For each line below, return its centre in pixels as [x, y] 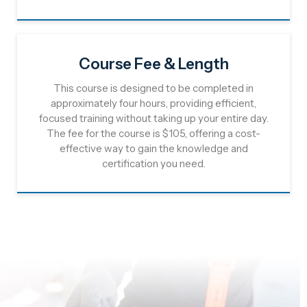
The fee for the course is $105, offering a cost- [153, 133]
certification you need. [153, 163]
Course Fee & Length [153, 64]
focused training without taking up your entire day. [153, 118]
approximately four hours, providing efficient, [153, 103]
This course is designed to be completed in [153, 88]
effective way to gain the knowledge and [153, 148]
